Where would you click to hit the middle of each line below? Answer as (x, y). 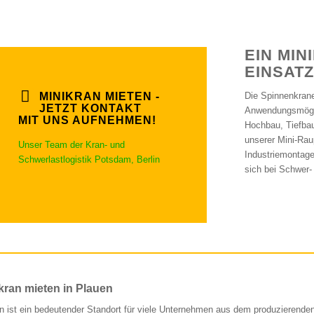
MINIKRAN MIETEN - (100, 97)
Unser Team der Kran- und (71, 145)
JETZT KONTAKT (90, 109)
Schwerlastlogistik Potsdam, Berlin (89, 160)
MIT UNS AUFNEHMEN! (87, 121)
